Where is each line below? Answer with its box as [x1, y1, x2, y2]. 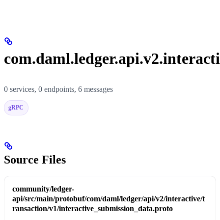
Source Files [4, 153, 66, 166]
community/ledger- [12, 185, 74, 193]
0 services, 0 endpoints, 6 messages [4, 84, 113, 94]
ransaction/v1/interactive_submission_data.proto [12, 204, 173, 213]
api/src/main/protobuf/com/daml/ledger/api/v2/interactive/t [12, 194, 205, 203]
